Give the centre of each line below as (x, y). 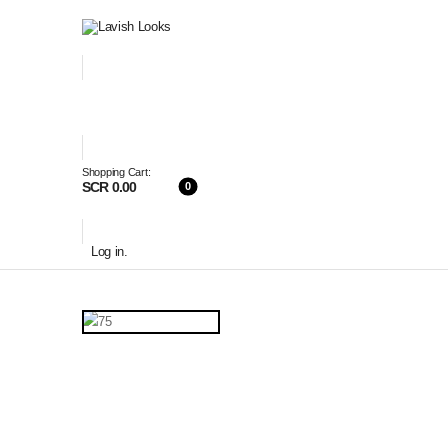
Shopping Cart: (116, 172)
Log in (108, 251)
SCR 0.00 (109, 187)
